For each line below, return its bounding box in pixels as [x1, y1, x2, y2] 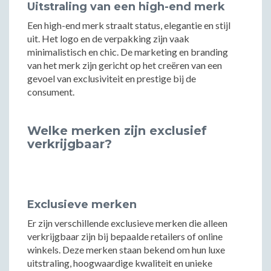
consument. [27, 86, 74, 97]
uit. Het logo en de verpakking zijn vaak [27, 33, 189, 44]
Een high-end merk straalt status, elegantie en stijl [27, 19, 230, 31]
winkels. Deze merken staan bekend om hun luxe [27, 244, 225, 255]
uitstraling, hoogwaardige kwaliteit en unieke [27, 257, 212, 269]
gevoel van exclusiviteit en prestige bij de [27, 73, 196, 84]
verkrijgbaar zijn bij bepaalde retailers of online [27, 230, 223, 242]
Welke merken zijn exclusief [27, 123, 207, 138]
